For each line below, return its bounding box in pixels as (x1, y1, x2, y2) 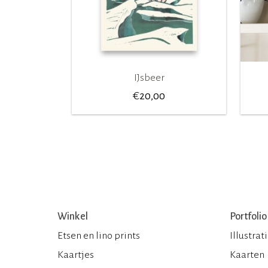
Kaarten (230, 249, 264, 260)
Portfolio (230, 211, 267, 222)
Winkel (57, 211, 88, 222)
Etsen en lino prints (57, 230, 140, 241)
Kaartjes (57, 249, 94, 260)
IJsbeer (133, 72, 165, 83)
